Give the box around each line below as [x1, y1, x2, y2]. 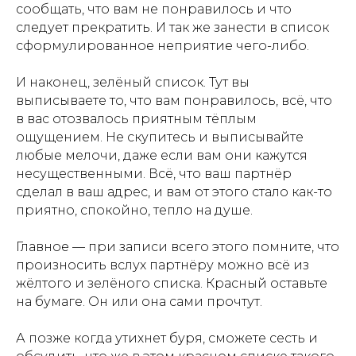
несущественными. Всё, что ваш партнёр [16, 166, 292, 182]
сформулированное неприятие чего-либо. [16, 38, 309, 54]
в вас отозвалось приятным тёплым [16, 111, 257, 127]
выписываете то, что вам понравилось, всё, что [16, 93, 332, 109]
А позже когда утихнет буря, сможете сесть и [16, 331, 318, 346]
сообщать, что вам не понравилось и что [16, 2, 292, 17]
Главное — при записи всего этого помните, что [16, 239, 339, 255]
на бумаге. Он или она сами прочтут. [16, 294, 262, 310]
